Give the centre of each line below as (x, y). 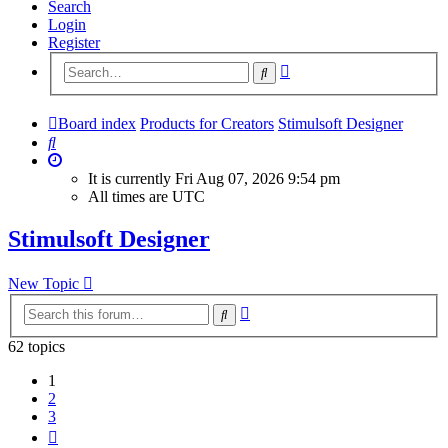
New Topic (43, 284)
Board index (97, 123)
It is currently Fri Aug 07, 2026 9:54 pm (214, 178)
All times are (130, 196)
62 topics (36, 346)
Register (74, 42)
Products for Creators (207, 123)
